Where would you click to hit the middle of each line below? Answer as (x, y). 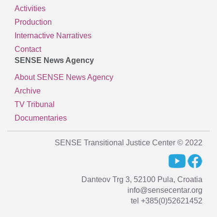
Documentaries (41, 118)
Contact (28, 49)
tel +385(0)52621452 (167, 201)
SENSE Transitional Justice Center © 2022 (129, 142)
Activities (30, 9)
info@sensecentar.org (165, 190)
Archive (28, 91)
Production (33, 22)
